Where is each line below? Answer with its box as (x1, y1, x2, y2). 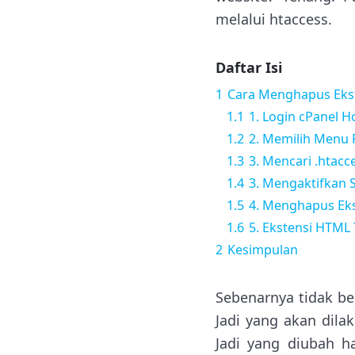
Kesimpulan (227, 241, 298, 258)
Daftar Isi (216, 58, 282, 77)
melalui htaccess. (216, 10, 332, 29)
